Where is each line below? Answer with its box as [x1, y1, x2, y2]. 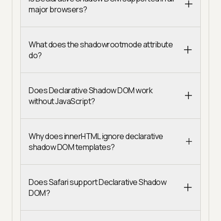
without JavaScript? [29, 96, 95, 107]
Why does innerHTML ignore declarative [29, 131, 163, 142]
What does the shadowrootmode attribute [29, 39, 173, 50]
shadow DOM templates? [29, 142, 115, 153]
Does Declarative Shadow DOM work [29, 85, 152, 96]
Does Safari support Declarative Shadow [29, 177, 166, 188]
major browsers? [29, 4, 87, 15]
